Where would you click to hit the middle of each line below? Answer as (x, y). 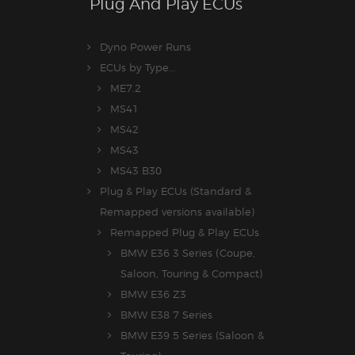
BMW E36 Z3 (153, 294)
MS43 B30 (136, 171)
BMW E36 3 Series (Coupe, (188, 253)
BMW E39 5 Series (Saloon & (192, 336)
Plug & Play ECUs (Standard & (176, 191)
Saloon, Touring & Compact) (191, 274)
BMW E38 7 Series (166, 315)
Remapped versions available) (177, 212)
